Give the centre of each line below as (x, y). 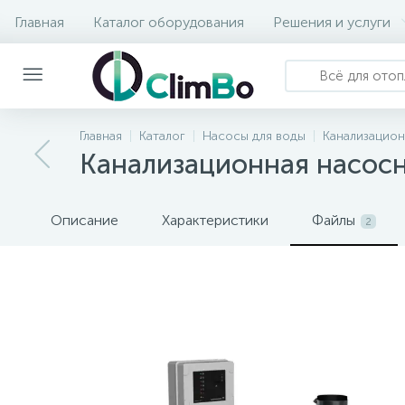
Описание (85, 220)
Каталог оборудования (169, 22)
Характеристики (215, 220)
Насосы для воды (254, 136)
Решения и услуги (332, 22)
